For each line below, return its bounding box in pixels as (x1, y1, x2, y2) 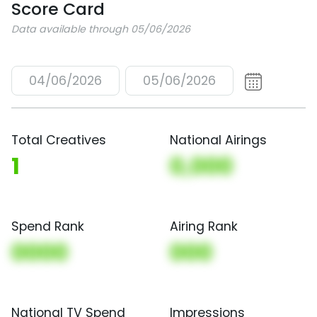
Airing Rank (170, 217, 238, 235)
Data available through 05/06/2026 (11, 22, 190, 36)
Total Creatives (11, 131, 106, 149)
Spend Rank (11, 217, 84, 235)
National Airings (170, 131, 267, 149)
